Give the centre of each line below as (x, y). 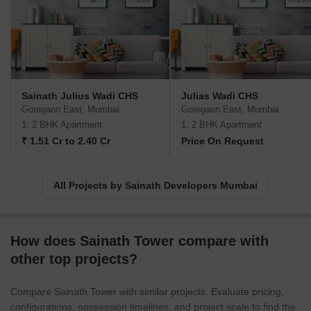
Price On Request (222, 141)
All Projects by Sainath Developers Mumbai (155, 186)
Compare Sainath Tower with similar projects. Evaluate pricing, (147, 292)
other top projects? (74, 259)
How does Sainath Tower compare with (140, 241)
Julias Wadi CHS (220, 96)
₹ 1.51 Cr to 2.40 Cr (66, 141)
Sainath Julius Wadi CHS (80, 96)
